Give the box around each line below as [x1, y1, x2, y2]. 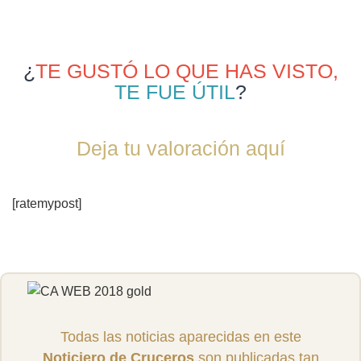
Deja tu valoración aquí [76, 136, 285, 160]
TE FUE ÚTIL [114, 80, 235, 103]
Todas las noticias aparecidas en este [60, 329, 301, 346]
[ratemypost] [12, 197, 81, 211]
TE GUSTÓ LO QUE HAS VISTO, [35, 59, 338, 82]
